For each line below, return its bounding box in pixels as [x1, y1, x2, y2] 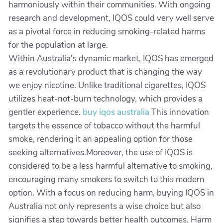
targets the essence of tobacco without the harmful [8, 120, 200, 131]
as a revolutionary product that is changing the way [8, 66, 202, 78]
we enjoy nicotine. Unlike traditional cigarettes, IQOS [8, 80, 206, 91]
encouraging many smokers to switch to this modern [8, 174, 205, 185]
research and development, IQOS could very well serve [8, 12, 214, 24]
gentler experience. [8, 107, 83, 118]
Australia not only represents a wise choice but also [8, 201, 201, 212]
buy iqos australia [83, 107, 149, 118]
